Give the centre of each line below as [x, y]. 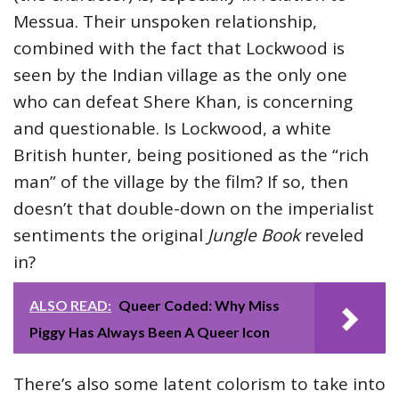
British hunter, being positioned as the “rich [191, 155]
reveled [334, 235]
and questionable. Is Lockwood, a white [172, 128]
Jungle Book [256, 235]
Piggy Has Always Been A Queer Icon [150, 331]
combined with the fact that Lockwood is [179, 48]
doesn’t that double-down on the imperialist [194, 208]
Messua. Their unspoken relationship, [165, 21]
